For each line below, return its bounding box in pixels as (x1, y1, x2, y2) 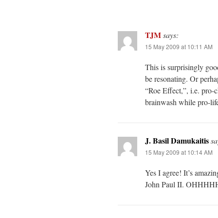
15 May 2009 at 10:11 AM (145, 42, 213, 51)
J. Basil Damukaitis (145, 134, 209, 146)
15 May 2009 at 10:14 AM (145, 147, 213, 156)
